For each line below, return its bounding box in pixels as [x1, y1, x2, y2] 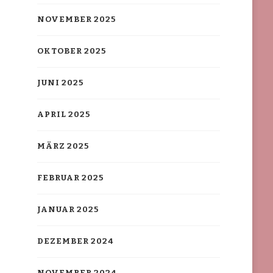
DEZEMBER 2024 [37, 236, 113, 247]
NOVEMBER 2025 [37, 15, 116, 25]
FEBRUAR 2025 [37, 173, 104, 183]
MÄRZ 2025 [37, 141, 89, 152]
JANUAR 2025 [37, 205, 99, 215]
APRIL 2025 [37, 110, 90, 120]
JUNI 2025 [37, 78, 83, 88]
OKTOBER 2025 [37, 46, 106, 57]
